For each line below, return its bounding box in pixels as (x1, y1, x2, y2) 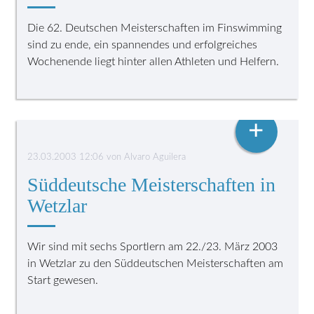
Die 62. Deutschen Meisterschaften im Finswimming (27, 22, 282, 34)
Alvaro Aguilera (124, 152, 186, 162)
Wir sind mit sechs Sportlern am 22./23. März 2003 (27, 240, 278, 252)
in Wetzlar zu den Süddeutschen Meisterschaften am (27, 257, 284, 269)
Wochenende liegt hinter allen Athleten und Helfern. (27, 55, 280, 67)
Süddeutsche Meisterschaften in (27, 173, 276, 196)
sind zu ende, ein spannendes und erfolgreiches (27, 39, 258, 50)
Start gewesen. (27, 274, 99, 286)
